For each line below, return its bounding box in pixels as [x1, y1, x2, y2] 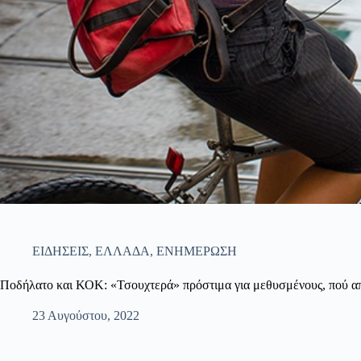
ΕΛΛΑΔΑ [95, 243, 150, 258]
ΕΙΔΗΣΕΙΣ [32, 243, 89, 258]
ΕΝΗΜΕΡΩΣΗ [156, 243, 237, 258]
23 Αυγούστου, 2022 [32, 308, 139, 322]
